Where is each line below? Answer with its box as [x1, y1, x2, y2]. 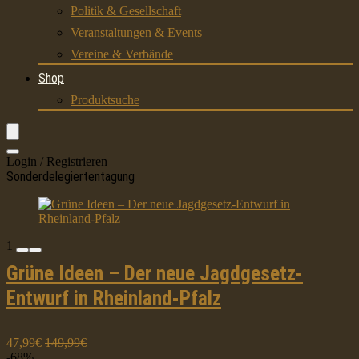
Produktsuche [71, 93, 139, 107]
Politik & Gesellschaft [71, 4, 181, 18]
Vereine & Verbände [71, 47, 173, 61]
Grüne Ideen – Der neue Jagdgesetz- [6, 262, 303, 285]
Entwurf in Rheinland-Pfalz [6, 287, 221, 310]
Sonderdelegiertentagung [6, 169, 135, 184]
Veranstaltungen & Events [71, 26, 202, 39]
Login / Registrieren [6, 155, 107, 168]
